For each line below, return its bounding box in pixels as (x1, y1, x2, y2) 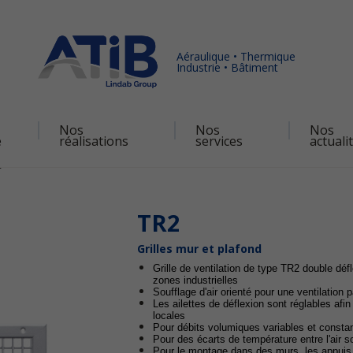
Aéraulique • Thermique (176, 48, 295, 64)
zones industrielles (153, 274, 238, 286)
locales (153, 310, 185, 321)
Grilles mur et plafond (137, 241, 262, 256)
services (195, 132, 243, 150)
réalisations (58, 132, 128, 150)
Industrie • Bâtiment (176, 59, 278, 75)
